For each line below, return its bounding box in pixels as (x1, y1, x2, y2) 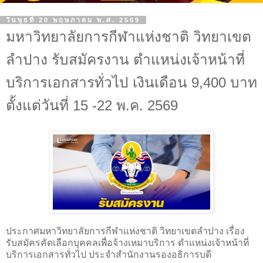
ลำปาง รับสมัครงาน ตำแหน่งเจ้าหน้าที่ (6, 52, 245, 68)
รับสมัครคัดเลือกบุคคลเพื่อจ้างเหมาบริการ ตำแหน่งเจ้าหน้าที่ (6, 237, 249, 248)
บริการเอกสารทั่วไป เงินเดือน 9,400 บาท (6, 75, 257, 91)
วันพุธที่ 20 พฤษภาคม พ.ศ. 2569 (6, 16, 140, 24)
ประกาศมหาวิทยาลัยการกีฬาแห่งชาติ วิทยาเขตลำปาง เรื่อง (6, 225, 245, 236)
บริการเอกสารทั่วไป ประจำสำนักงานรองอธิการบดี (6, 249, 211, 259)
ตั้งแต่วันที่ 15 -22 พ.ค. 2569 (6, 97, 178, 114)
